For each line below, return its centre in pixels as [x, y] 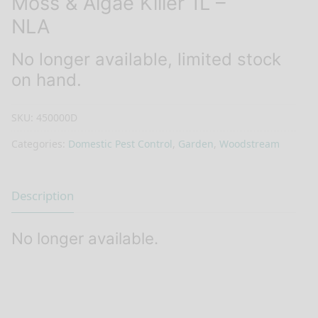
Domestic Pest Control [120, 143]
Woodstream [250, 143]
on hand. [46, 80]
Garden [196, 143]
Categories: [40, 143]
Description [43, 196]
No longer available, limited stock [146, 60]
